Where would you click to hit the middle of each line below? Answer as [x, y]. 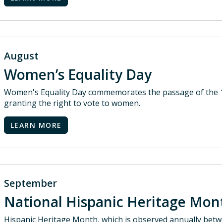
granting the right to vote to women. [72, 103]
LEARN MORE [36, 125]
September [30, 183]
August [21, 56]
